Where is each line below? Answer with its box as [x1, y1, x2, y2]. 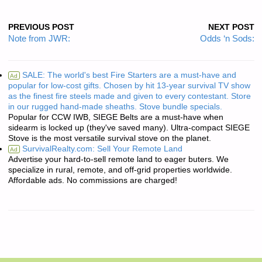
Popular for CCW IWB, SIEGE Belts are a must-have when [8, 112, 223, 122]
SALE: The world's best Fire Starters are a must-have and [19, 70, 236, 80]
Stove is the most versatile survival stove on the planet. [8, 133, 211, 143]
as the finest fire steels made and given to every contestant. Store [8, 91, 251, 101]
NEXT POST [208, 22, 254, 32]
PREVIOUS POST [8, 22, 74, 32]
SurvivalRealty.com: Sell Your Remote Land [19, 144, 182, 153]
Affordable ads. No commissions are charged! [8, 175, 177, 185]
